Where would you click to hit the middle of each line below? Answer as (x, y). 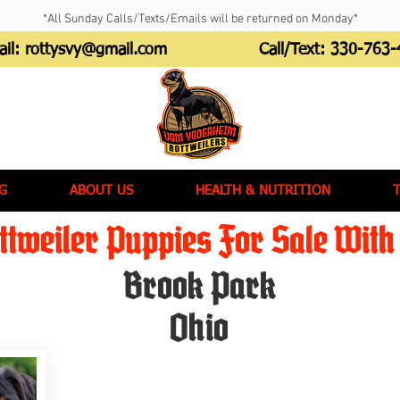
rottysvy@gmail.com (96, 50)
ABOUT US (101, 191)
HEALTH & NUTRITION (263, 191)
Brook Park (200, 286)
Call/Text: (295, 50)
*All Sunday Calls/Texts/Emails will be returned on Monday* (200, 19)
